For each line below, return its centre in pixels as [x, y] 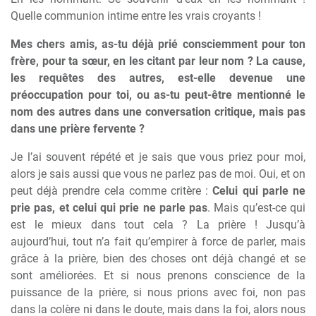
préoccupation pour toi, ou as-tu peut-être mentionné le [158, 95]
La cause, [281, 61]
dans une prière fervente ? [78, 129]
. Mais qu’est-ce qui [257, 208]
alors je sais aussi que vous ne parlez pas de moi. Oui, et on [158, 174]
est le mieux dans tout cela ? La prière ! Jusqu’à [158, 225]
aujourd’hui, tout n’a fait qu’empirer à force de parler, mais [158, 242]
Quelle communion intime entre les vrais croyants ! [136, 16]
